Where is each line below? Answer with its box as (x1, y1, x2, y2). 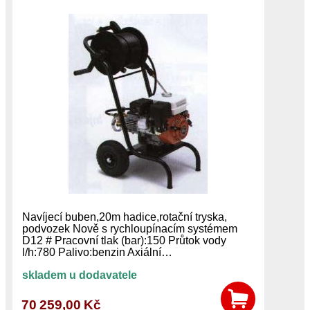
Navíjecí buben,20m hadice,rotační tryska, (21, 210, 227, 223)
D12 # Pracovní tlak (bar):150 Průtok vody (21, 234, 226, 246)
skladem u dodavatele (21, 268, 137, 281)
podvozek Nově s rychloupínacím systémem (21, 222, 237, 235)
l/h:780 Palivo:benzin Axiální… (21, 246, 172, 258)
